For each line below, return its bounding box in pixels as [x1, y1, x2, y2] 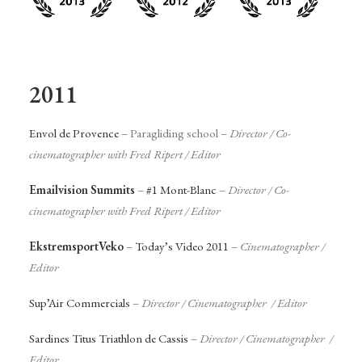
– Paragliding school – [119, 124, 229, 141]
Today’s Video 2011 [135, 238, 229, 254]
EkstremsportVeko [29, 238, 124, 254]
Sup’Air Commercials [29, 294, 130, 310]
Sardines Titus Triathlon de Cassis [29, 330, 188, 346]
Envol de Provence [29, 124, 119, 141]
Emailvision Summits [29, 181, 135, 197]
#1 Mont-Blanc [146, 181, 217, 197]
